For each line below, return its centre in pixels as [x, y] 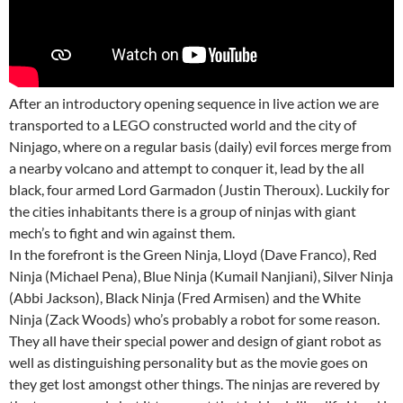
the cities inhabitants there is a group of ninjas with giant [183, 211]
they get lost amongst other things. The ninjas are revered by [194, 384]
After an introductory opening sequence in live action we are [194, 103]
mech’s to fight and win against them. [122, 233]
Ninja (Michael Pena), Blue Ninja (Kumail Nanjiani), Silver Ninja [201, 276]
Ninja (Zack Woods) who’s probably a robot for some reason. [194, 319]
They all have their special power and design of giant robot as [195, 341]
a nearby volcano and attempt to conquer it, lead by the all [187, 168]
